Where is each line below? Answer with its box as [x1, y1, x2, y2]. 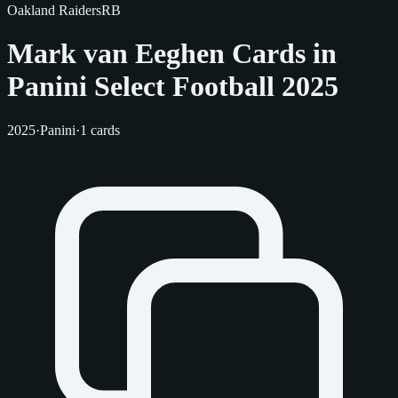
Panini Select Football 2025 [7, 70, 338, 103]
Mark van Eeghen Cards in [7, 37, 337, 70]
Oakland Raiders [7, 3, 101, 18]
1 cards [80, 122, 120, 138]
